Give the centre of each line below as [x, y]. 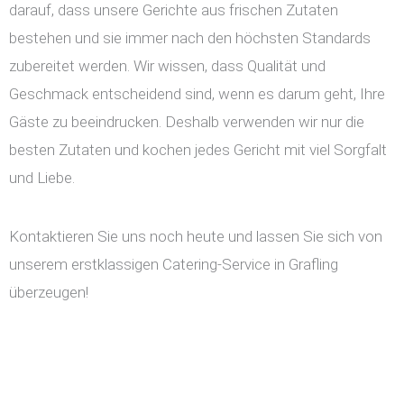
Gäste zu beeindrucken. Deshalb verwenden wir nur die [187, 122]
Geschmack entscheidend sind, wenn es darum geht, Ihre [197, 94]
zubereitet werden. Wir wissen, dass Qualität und [167, 66]
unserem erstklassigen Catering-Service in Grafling [174, 265]
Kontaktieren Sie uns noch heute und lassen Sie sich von [196, 237]
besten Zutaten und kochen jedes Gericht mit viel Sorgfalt [198, 150]
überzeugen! [49, 293]
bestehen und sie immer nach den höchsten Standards [190, 38]
